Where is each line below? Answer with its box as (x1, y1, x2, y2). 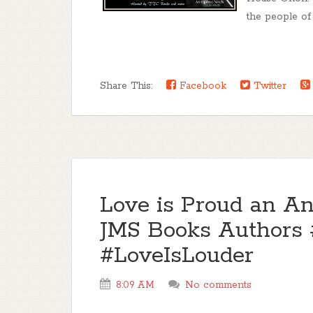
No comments (185, 279, 252, 291)
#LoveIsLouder (100, 242, 254, 270)
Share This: (100, 80, 159, 92)
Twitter (250, 80, 286, 92)
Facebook (176, 80, 226, 92)
